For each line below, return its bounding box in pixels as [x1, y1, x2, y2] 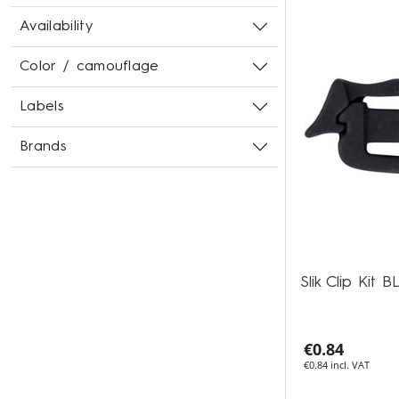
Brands [20, 140, 67, 154]
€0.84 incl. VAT [304, 358, 370, 372]
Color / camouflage [20, 60, 159, 74]
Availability [20, 20, 93, 34]
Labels [20, 100, 64, 114]
